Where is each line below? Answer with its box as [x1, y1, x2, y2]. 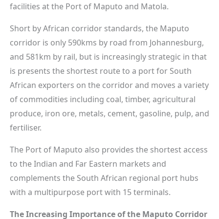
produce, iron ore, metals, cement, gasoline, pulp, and [10, 108, 209, 119]
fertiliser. [10, 122, 42, 133]
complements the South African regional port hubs [10, 172, 198, 183]
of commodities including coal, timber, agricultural [10, 93, 196, 105]
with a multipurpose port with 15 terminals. [10, 186, 171, 197]
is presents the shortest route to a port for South [10, 65, 192, 76]
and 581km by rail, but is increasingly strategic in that [10, 51, 207, 62]
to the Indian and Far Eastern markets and [10, 158, 166, 169]
